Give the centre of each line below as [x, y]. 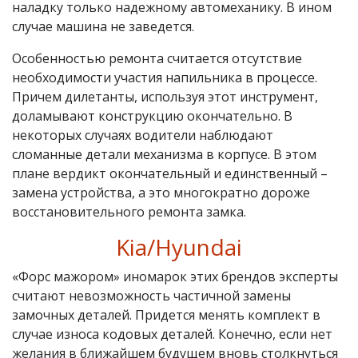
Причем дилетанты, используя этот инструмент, [165, 96]
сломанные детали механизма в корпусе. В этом [164, 154]
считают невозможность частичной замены [151, 295]
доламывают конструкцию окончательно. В [152, 115]
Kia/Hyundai [179, 247]
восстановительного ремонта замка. [129, 211]
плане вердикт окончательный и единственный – [170, 173]
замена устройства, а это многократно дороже [161, 192]
